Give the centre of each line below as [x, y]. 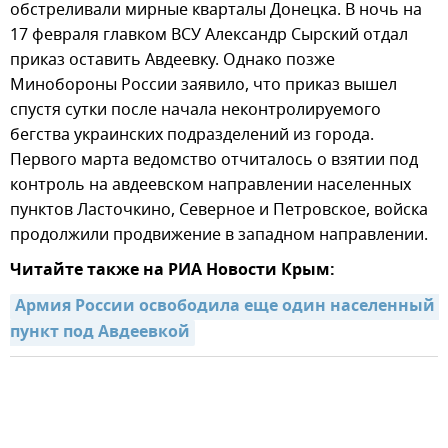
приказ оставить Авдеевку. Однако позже [172, 60]
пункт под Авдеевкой [100, 333]
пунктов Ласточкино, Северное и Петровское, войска [219, 210]
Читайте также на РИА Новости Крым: [172, 271]
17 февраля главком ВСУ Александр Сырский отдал [209, 35]
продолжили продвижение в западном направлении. [219, 235]
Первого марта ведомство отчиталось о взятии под [214, 160]
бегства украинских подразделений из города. [192, 135]
